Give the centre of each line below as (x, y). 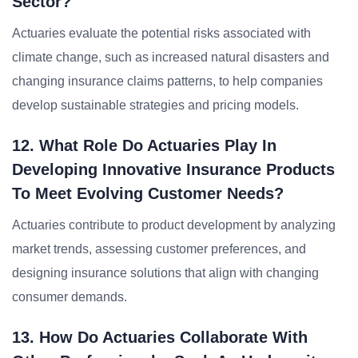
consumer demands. (70, 297)
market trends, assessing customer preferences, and (159, 249)
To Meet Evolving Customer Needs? (148, 193)
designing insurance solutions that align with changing (165, 273)
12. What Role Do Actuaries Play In (144, 145)
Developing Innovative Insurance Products (173, 169)
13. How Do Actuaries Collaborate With (160, 337)
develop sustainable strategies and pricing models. (155, 105)
